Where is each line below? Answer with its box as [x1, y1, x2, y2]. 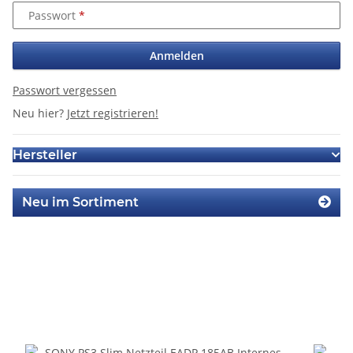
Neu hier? [13, 106, 67, 121]
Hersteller [13, 147, 77, 163]
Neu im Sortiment [22, 195, 139, 210]
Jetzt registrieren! [67, 106, 158, 121]
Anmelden [149, 48, 204, 64]
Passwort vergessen [13, 83, 117, 98]
